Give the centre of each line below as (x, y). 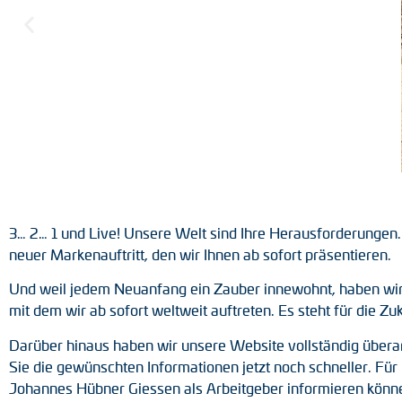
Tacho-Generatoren (320, 64)
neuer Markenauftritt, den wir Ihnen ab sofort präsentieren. (200, 254)
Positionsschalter (313, 22)
